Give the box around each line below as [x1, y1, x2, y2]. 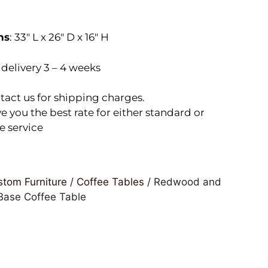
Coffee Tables [76, 175, 144, 188]
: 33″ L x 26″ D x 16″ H [9, 31, 109, 44]
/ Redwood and [144, 175, 221, 188]
